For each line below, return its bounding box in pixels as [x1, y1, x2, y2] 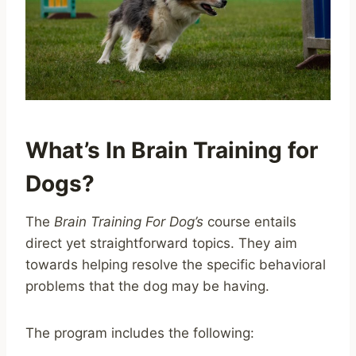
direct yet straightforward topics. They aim [25, 234, 297, 251]
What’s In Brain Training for [25, 136, 318, 164]
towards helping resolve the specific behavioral [25, 256, 326, 273]
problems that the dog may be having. [25, 277, 269, 294]
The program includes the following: [25, 324, 254, 341]
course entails [203, 213, 296, 230]
